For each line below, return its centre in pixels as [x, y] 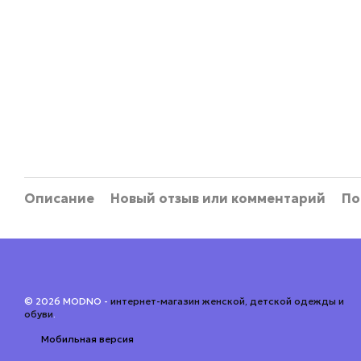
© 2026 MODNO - [67, 301]
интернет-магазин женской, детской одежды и [227, 301]
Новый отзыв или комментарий [218, 198]
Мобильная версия [86, 339]
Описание [59, 198]
